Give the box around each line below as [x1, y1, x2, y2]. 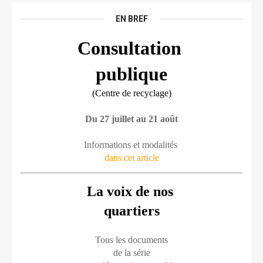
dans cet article [104, 153, 159, 163]
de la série [113, 248, 150, 258]
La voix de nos [86, 184, 177, 199]
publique [96, 63, 167, 85]
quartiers [103, 203, 160, 218]
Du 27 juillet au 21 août [85, 114, 178, 124]
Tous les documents [95, 235, 168, 245]
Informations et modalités [83, 140, 180, 150]
